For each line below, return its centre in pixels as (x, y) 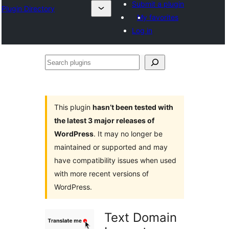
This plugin (73, 107)
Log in (142, 30)
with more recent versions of (101, 174)
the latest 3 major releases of (104, 120)
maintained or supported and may (111, 147)
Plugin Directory (28, 8)
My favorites (158, 17)
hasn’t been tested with (133, 107)
